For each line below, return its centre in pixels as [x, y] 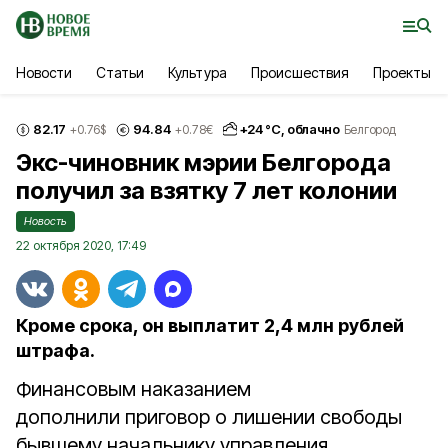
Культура [197, 72]
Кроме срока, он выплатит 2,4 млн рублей [210, 325]
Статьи [120, 72]
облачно [313, 129]
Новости [44, 72]
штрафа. [55, 350]
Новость [45, 221]
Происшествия [299, 72]
